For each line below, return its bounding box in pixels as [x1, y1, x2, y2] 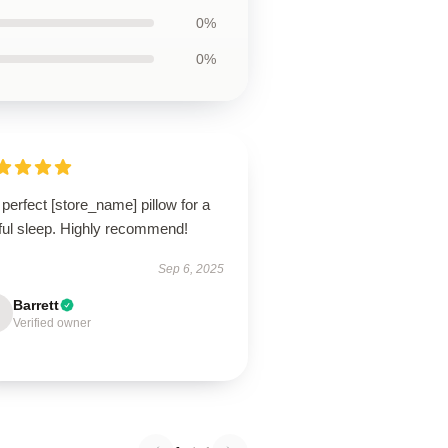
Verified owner [13, 316, 92, 330]
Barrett [13, 297, 60, 313]
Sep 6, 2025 [157, 262, 224, 276]
